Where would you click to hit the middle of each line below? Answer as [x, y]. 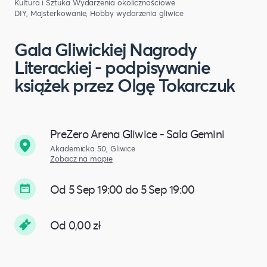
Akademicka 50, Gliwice [93, 149]
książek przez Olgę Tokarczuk [125, 85]
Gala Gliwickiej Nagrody [105, 49]
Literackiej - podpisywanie [112, 67]
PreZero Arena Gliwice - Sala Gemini [137, 134]
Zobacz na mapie [81, 159]
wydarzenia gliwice [150, 13]
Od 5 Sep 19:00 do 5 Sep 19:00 [122, 189]
